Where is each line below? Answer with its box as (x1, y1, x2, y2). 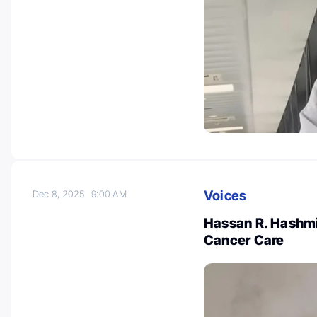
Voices (204, 187, 247, 204)
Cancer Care (204, 231, 284, 248)
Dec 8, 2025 (33, 188, 92, 200)
